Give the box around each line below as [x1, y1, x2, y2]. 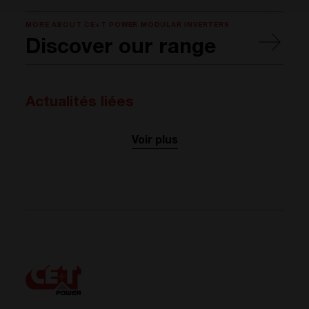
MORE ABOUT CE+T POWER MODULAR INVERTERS [26, 21, 230, 29]
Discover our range [26, 38, 217, 59]
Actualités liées [26, 95, 134, 110]
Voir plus [131, 135, 178, 147]
